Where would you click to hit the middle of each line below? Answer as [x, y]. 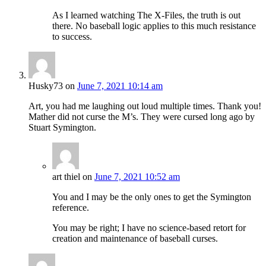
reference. [71, 208]
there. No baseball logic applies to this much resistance [154, 26]
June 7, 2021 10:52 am [137, 177]
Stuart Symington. [62, 128]
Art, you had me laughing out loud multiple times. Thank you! [145, 106]
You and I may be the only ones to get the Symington [152, 197]
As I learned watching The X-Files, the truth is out [146, 15]
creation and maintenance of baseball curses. [135, 239]
